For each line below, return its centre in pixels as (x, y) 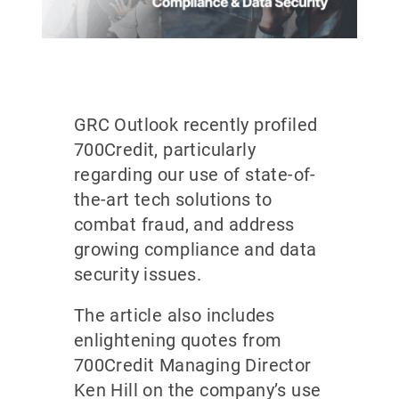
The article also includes (174, 315)
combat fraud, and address (184, 224)
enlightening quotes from (178, 340)
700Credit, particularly (164, 149)
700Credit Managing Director (192, 365)
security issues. (140, 274)
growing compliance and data (195, 249)
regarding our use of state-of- (195, 174)
